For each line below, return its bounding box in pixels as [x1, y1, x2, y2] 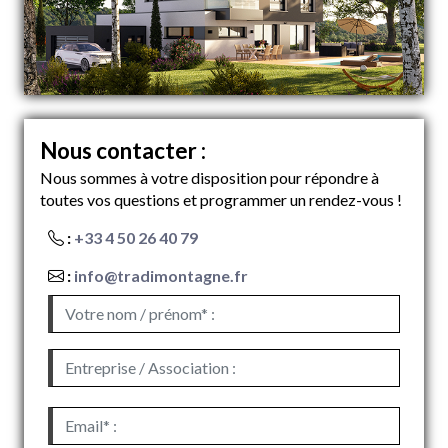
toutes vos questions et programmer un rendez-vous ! [40, 190, 402, 210]
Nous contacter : [40, 137, 206, 165]
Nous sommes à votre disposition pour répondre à [40, 168, 379, 188]
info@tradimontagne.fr [74, 266, 248, 286]
